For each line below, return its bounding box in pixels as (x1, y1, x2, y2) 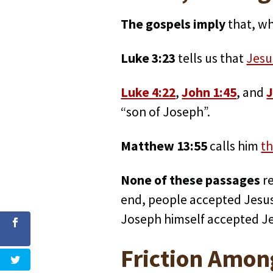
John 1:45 (182, 84, 237, 101)
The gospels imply (121, 16, 226, 33)
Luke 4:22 (121, 84, 176, 101)
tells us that (175, 50, 247, 67)
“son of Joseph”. (121, 104, 213, 121)
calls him (207, 138, 261, 155)
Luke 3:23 (121, 50, 176, 67)
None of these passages (121, 172, 261, 189)
